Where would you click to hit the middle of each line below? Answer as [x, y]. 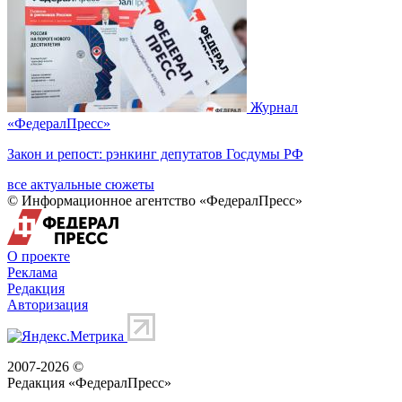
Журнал [274, 107]
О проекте [39, 256]
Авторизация [48, 304]
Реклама [32, 272]
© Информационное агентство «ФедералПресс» [155, 200]
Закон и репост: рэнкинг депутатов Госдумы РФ [155, 153]
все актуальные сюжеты [81, 184]
